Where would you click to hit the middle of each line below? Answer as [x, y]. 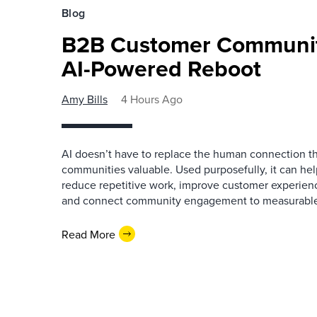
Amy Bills [85, 99]
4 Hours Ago [152, 99]
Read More [88, 234]
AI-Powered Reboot [161, 68]
